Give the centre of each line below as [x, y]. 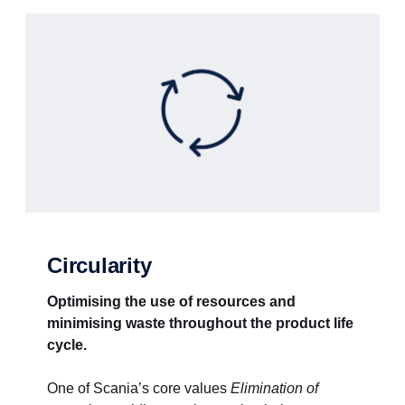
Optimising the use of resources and [171, 301]
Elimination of [274, 388]
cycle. [67, 345]
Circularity [99, 265]
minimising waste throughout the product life [200, 323]
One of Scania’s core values [139, 388]
